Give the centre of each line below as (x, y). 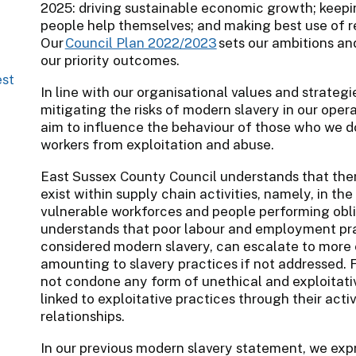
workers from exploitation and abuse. (157, 144)
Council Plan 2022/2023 (141, 43)
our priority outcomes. (110, 60)
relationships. (82, 316)
